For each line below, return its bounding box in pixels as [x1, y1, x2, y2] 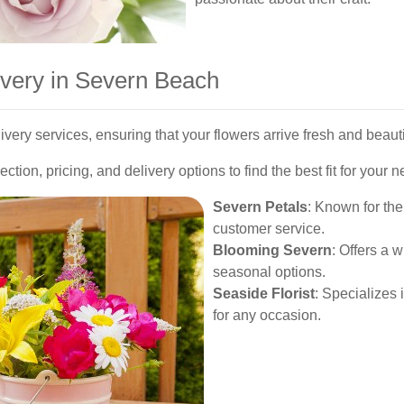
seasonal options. [213, 264, 326, 280]
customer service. [213, 221, 325, 236]
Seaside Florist [213, 286, 315, 301]
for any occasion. [213, 308, 321, 323]
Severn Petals [213, 199, 308, 215]
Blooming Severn [213, 243, 332, 258]
